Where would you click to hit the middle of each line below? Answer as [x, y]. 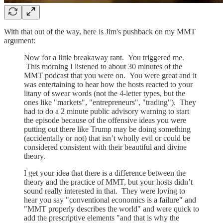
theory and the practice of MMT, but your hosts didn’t [108, 182]
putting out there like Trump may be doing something [107, 129]
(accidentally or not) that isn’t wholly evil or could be [107, 138]
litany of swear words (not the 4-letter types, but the [105, 93]
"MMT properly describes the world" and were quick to [111, 209]
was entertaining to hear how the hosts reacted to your [108, 84]
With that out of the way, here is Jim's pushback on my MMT [100, 31]
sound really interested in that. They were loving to [105, 191]
